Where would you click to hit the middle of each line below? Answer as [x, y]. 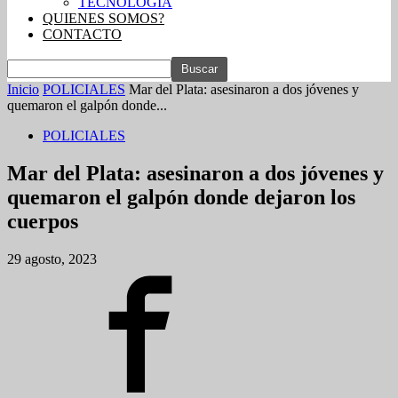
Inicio [23, 89]
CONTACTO [82, 34]
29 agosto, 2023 [52, 259]
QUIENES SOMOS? [103, 18]
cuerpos [43, 221]
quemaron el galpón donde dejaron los [181, 197]
